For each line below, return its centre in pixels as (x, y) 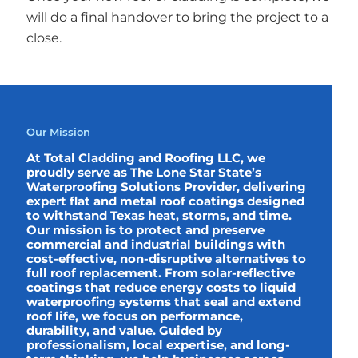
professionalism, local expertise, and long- (158, 346)
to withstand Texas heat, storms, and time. (159, 216)
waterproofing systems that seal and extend (163, 302)
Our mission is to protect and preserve (145, 231)
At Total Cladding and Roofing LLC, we (145, 159)
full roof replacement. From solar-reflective (160, 274)
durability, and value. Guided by (124, 331)
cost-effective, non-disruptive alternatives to (166, 259)
